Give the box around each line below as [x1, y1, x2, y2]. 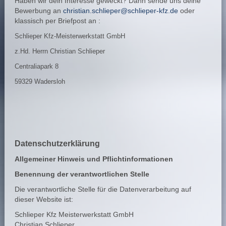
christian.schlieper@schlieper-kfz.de [63, 7, 178, 15]
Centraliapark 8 [14, 62, 59, 70]
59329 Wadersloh [14, 77, 65, 85]
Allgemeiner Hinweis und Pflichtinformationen [14, 155, 173, 163]
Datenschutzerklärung [14, 138, 100, 148]
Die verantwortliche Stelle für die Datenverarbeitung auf [14, 185, 191, 193]
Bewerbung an [14, 7, 63, 15]
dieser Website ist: [14, 195, 73, 203]
